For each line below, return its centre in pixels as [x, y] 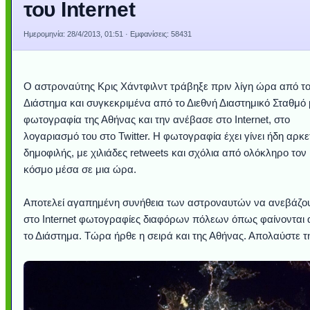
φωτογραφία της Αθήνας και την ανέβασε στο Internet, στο [157, 119]
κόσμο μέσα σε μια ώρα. [80, 169]
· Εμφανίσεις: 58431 [157, 34]
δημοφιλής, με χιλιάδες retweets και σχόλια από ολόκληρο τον [165, 153]
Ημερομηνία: [45, 34]
